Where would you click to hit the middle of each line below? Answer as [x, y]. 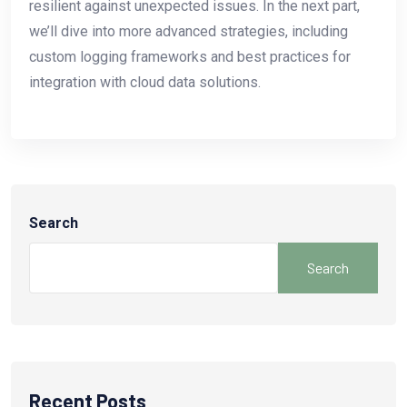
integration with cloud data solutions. [145, 82]
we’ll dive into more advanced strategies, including [189, 31]
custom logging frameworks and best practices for [190, 56]
